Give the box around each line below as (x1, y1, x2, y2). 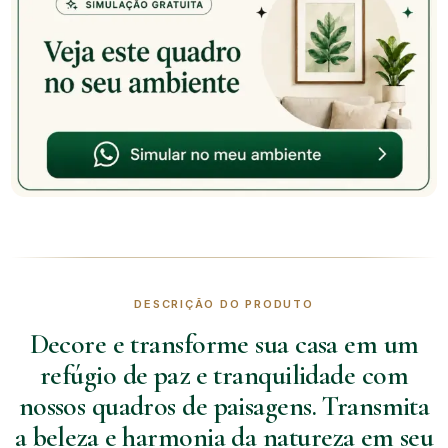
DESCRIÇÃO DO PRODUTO (134, 297, 314, 312)
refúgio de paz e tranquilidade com (40, 358, 408, 393)
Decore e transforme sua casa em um (29, 327, 419, 362)
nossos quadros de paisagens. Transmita (18, 389, 430, 424)
